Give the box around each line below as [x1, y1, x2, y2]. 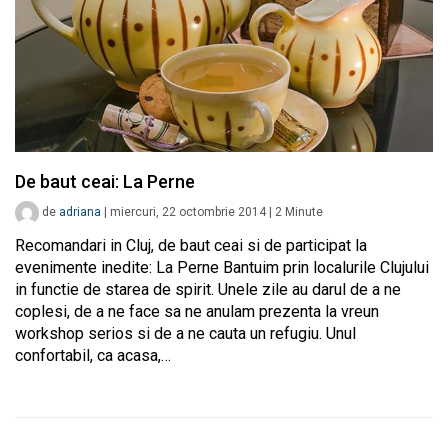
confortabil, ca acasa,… [15, 346, 171, 366]
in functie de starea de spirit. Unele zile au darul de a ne [15, 280, 401, 300]
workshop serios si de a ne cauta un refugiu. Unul [15, 324, 356, 344]
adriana [59, 205, 101, 220]
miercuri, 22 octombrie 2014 [110, 205, 266, 220]
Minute [285, 205, 323, 220]
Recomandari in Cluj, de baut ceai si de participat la [15, 236, 367, 256]
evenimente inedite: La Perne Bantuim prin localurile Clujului [15, 258, 429, 278]
